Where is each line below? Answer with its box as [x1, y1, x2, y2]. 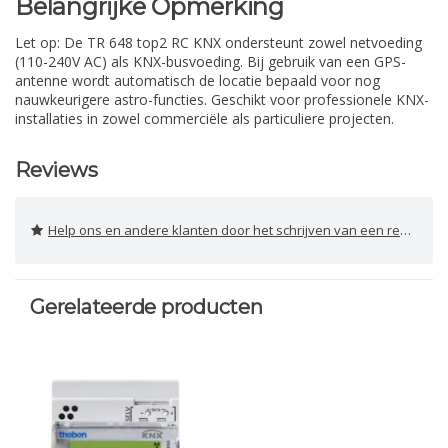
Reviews [15, 158, 98, 183]
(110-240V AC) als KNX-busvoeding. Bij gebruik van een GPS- [15, 52, 406, 72]
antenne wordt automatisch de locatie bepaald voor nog [15, 71, 380, 91]
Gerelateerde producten [30, 295, 263, 320]
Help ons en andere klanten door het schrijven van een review [48, 221, 400, 240]
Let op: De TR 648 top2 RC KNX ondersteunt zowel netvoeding [15, 33, 422, 53]
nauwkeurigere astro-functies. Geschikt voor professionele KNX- [15, 90, 429, 110]
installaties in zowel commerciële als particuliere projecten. [15, 109, 394, 129]
